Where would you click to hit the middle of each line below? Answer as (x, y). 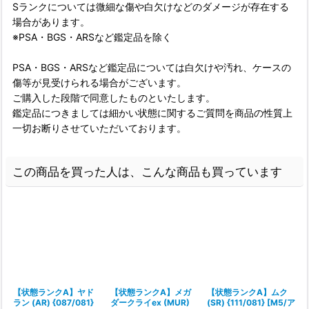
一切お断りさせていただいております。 (99, 128)
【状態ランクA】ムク (248, 292)
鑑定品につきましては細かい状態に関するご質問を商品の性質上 (152, 113)
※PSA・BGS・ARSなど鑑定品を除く (92, 37)
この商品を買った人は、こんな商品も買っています (147, 171)
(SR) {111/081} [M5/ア (251, 302)
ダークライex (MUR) (150, 302)
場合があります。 (51, 22)
